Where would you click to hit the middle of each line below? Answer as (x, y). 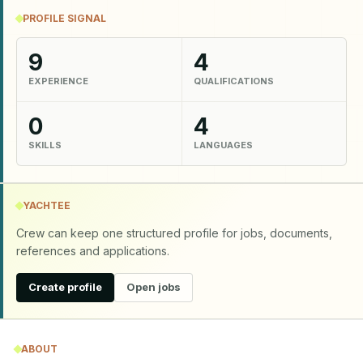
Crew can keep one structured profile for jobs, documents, (174, 233)
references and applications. (93, 250)
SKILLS (45, 145)
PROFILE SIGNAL (64, 18)
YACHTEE (47, 205)
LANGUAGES (223, 145)
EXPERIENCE (58, 81)
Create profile (65, 287)
